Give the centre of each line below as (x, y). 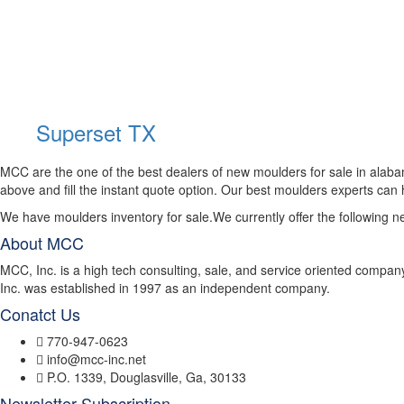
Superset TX (96, 132)
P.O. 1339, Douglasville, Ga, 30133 (147, 377)
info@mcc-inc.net (96, 359)
